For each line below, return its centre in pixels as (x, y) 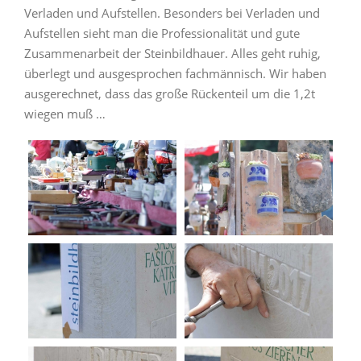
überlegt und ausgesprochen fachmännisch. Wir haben (175, 74)
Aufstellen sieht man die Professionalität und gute (162, 33)
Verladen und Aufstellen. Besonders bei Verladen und (172, 13)
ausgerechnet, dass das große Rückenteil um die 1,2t (170, 94)
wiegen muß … (65, 114)
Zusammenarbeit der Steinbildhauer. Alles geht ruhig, (172, 54)
